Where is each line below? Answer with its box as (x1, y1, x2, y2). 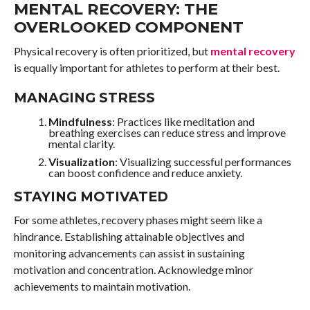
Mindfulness (48, 115, 112, 129)
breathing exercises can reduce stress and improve (48, 126, 286, 140)
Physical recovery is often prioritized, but (13, 44, 210, 58)
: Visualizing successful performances (114, 155, 291, 169)
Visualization (48, 155, 115, 169)
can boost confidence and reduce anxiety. (48, 166, 242, 180)
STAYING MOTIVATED (13, 188, 168, 206)
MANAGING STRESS (13, 89, 155, 107)
